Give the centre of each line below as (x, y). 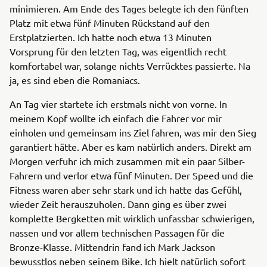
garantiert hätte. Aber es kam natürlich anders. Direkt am (131, 147)
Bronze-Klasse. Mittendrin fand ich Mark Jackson (112, 247)
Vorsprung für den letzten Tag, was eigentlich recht (118, 51)
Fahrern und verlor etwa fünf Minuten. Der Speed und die (131, 175)
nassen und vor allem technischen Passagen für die (117, 232)
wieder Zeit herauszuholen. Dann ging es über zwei (118, 204)
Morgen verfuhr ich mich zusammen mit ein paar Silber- (127, 161)
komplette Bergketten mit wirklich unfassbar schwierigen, (132, 218)
